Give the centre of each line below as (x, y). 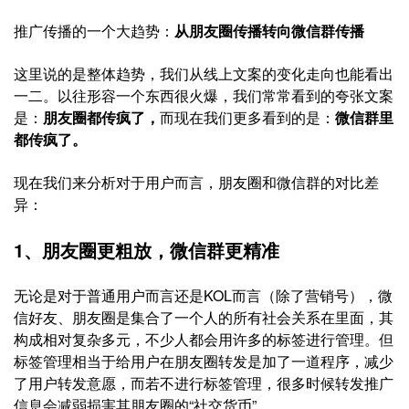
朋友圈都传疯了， (101, 117)
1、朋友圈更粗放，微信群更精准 (147, 250)
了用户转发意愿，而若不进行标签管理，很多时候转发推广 (204, 383)
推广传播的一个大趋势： (94, 31)
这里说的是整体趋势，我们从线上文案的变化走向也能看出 (204, 73)
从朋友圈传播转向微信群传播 (269, 31)
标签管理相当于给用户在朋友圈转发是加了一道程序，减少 (204, 361)
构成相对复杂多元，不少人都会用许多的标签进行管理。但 (204, 339)
